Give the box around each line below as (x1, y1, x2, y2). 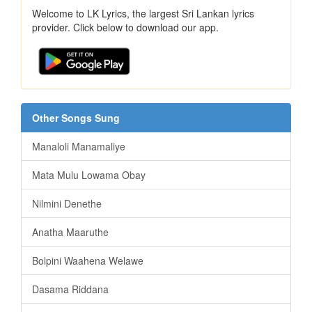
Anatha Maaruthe (32, 225, 109, 240)
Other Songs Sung (32, 111, 120, 125)
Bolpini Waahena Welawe (32, 253, 143, 268)
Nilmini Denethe (32, 196, 102, 211)
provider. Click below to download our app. (32, 20, 219, 35)
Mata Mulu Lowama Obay (32, 168, 146, 182)
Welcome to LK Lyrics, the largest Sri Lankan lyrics (32, 6, 254, 21)
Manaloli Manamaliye (32, 139, 125, 154)
